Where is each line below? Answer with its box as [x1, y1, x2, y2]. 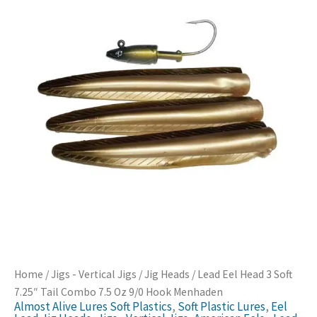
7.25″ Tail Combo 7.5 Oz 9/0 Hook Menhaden [14, 285, 223, 299]
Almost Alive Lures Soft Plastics [14, 299, 172, 315]
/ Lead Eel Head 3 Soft [190, 267, 292, 282]
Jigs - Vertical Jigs [51, 267, 137, 282]
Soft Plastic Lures [178, 299, 265, 315]
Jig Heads [144, 267, 190, 282]
